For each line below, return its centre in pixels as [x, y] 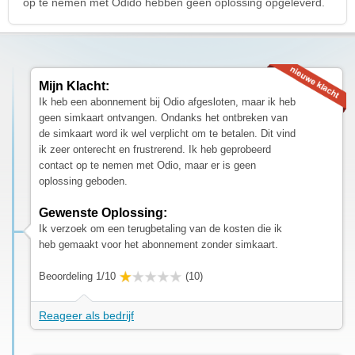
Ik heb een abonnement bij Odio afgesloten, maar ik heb [167, 101]
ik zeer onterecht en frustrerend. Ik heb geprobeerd [155, 149]
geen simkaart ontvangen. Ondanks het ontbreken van [163, 117]
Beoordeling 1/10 [77, 276]
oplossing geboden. [83, 181]
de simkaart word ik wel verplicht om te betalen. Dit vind [167, 133]
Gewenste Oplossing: [103, 212]
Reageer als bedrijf [86, 315]
